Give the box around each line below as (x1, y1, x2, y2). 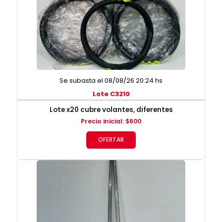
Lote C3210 (92, 89, 130, 99)
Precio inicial (81, 117, 122, 126)
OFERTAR (98, 136, 124, 144)
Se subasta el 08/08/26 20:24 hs (59, 76, 163, 86)
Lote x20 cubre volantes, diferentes (49, 105, 173, 115)
